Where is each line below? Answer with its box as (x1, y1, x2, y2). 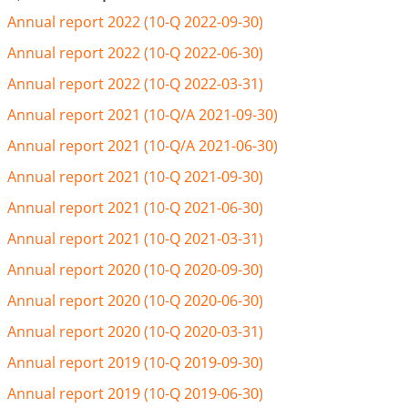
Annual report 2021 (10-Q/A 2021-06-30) (7, 136, 278, 156)
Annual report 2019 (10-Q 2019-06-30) (7, 383, 263, 403)
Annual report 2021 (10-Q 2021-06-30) (7, 198, 263, 218)
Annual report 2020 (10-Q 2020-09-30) (7, 260, 263, 280)
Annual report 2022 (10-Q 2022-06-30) (7, 43, 263, 63)
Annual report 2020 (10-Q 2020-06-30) (7, 291, 263, 311)
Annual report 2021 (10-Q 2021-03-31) (7, 229, 263, 249)
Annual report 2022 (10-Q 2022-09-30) (7, 12, 263, 32)
